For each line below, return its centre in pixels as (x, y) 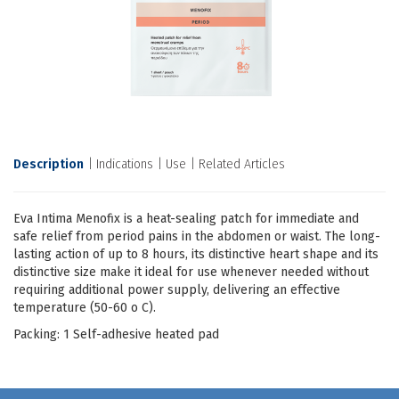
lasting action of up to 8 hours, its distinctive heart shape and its (196, 254)
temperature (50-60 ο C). (85, 308)
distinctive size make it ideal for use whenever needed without (191, 272)
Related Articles (242, 164)
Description (49, 164)
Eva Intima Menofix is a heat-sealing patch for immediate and (186, 219)
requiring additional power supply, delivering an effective (177, 290)
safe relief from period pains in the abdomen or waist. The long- (197, 236)
